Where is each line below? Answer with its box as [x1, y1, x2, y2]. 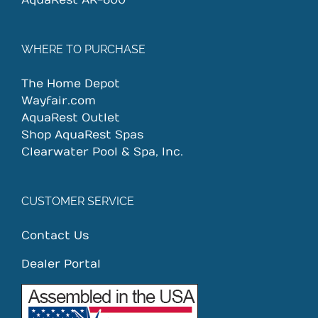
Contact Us [21, 229, 89, 243]
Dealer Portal [21, 258, 101, 271]
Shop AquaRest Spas [21, 128, 143, 142]
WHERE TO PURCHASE [21, 43, 146, 57]
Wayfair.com [21, 94, 96, 108]
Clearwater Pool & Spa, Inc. [21, 146, 183, 159]
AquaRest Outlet [21, 111, 120, 125]
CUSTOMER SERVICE [21, 194, 134, 209]
